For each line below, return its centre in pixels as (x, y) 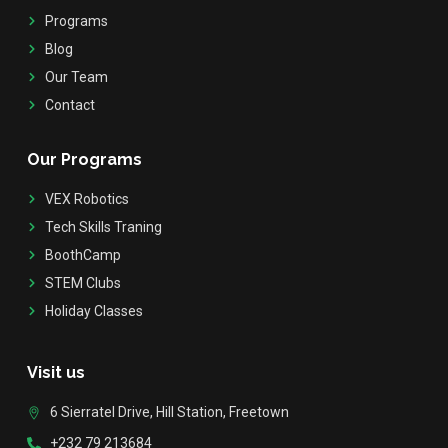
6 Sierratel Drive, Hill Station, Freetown (169, 411)
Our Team (76, 76)
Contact (69, 104)
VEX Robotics (86, 198)
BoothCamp (82, 254)
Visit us (56, 372)
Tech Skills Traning (103, 226)
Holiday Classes (93, 310)
